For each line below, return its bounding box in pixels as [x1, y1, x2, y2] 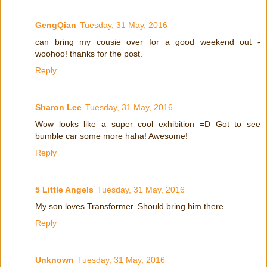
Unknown [35, 255, 74, 265]
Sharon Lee [35, 103, 82, 113]
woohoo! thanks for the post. [35, 49, 142, 59]
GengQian [35, 20, 76, 30]
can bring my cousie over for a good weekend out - [35, 37, 260, 47]
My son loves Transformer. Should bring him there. [35, 201, 226, 212]
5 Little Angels [35, 185, 94, 195]
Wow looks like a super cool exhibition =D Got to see [35, 119, 260, 129]
